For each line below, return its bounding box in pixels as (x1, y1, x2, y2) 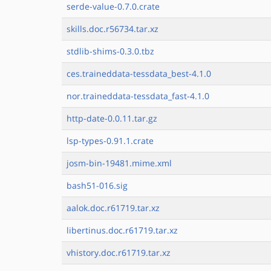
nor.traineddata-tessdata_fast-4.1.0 (67, 90, 209, 102)
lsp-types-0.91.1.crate (67, 135, 154, 146)
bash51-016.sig (67, 180, 128, 191)
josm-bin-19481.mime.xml (67, 157, 172, 169)
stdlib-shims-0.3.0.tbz (67, 45, 154, 57)
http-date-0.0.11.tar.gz (67, 113, 157, 124)
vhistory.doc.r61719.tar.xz (67, 247, 171, 258)
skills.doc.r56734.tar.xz (67, 23, 158, 34)
